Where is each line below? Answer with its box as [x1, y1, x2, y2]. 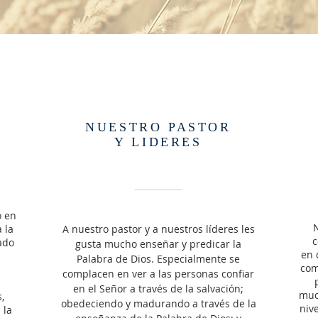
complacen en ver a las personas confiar [62, 267, 254, 280]
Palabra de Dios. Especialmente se [77, 252, 240, 265]
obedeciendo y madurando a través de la [60, 297, 256, 310]
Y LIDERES [114, 135, 202, 149]
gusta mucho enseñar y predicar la [75, 237, 241, 251]
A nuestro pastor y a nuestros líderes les [62, 222, 255, 236]
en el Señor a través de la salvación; [73, 282, 243, 295]
